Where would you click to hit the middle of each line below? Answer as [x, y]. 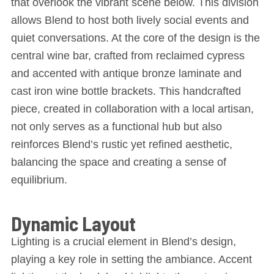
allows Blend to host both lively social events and [130, 20]
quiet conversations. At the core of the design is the [135, 38]
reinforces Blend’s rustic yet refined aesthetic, [121, 144]
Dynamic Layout [73, 223]
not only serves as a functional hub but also [116, 127]
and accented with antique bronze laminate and [126, 73]
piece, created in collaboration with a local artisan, [132, 109]
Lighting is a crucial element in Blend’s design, [123, 242]
